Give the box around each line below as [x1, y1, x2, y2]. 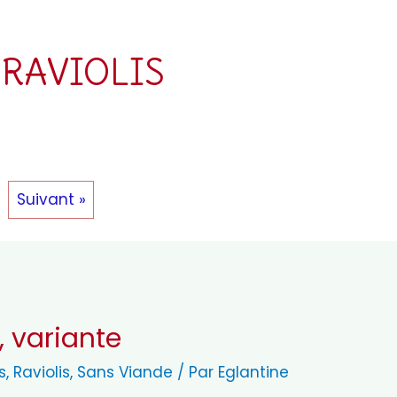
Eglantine [218, 362, 290, 384]
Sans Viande [77, 362, 174, 384]
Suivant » [16, 188, 86, 210]
